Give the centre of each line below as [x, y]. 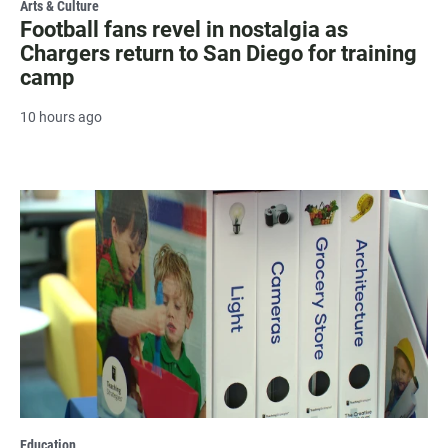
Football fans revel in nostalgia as [184, 30]
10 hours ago [61, 117]
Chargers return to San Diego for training [218, 54]
